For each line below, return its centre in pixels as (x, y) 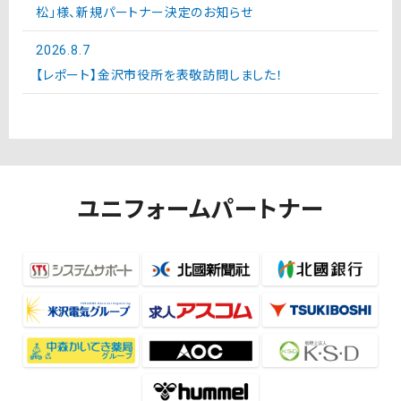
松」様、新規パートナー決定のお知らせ (145, 11)
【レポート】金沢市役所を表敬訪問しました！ (160, 74)
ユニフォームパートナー (200, 207)
